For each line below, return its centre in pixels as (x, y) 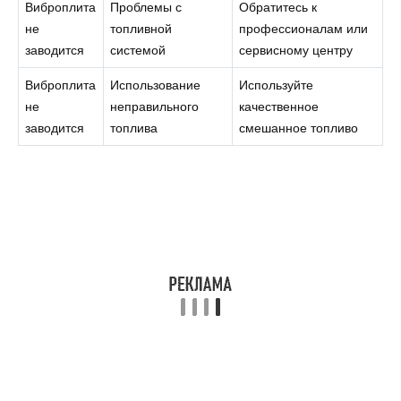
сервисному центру (296, 51)
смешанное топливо (299, 128)
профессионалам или (304, 29)
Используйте (277, 85)
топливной (141, 29)
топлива (134, 128)
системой (138, 51)
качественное (279, 107)
